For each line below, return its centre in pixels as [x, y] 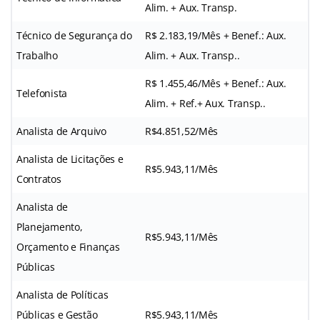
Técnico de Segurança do [74, 35]
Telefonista [42, 93]
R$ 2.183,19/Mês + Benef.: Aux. [216, 35]
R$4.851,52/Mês [182, 131]
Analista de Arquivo [61, 131]
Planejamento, [50, 226]
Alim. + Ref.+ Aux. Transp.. [205, 103]
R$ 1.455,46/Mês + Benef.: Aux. [216, 83]
